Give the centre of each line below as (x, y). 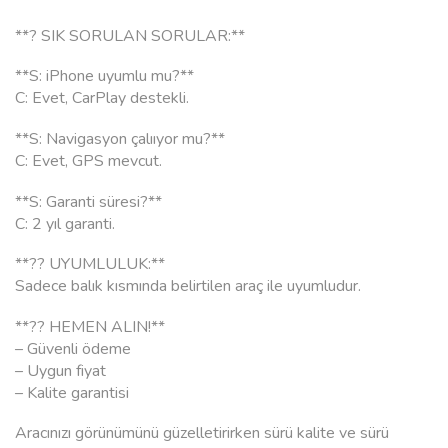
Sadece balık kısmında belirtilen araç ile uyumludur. (188, 286)
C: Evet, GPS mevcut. (88, 161)
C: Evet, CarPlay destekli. (102, 98)
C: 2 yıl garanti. (65, 223)
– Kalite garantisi (72, 392)
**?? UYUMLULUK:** (90, 264)
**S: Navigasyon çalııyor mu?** (120, 139)
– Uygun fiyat (60, 370)
